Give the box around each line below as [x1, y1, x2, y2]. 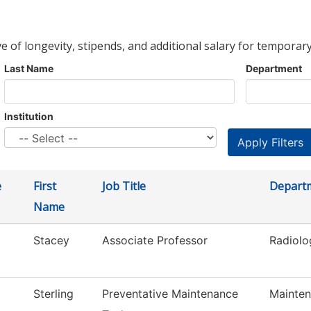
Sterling [33, 287, 74, 301]
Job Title [102, 178, 146, 194]
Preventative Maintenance [102, 287, 238, 301]
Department [246, 62, 302, 75]
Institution [4, 110, 53, 123]
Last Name [4, 62, 53, 75]
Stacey [33, 233, 69, 248]
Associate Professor [102, 233, 208, 248]
